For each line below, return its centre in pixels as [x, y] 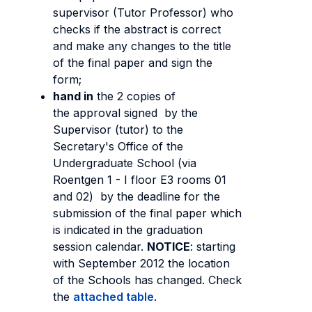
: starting [213, 247]
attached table [114, 297]
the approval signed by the [125, 113]
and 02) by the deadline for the [136, 196]
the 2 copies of [134, 96]
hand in [73, 96]
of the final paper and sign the [133, 63]
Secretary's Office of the [118, 146]
